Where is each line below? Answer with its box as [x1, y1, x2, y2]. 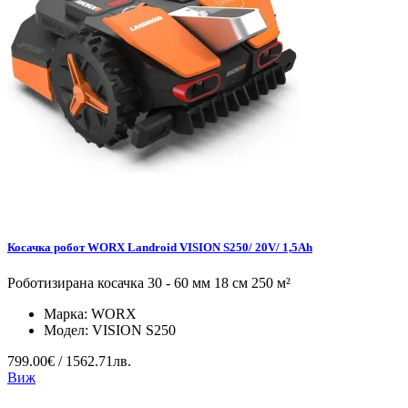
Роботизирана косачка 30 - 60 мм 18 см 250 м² [7, 274, 291, 291]
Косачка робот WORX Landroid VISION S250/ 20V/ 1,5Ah [7, 240, 312, 254]
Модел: [44, 321, 92, 338]
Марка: [44, 305, 91, 321]
